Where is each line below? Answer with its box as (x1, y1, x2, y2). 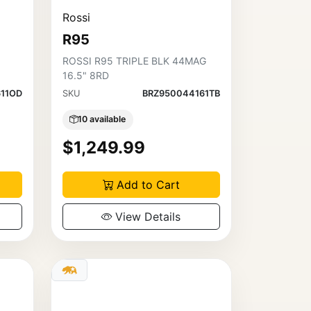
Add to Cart (116, 177, 180, 192)
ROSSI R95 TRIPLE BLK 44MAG (62, 54, 206, 67)
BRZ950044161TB (142, 87, 220, 99)
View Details (115, 209, 181, 224)
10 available (78, 114, 126, 125)
